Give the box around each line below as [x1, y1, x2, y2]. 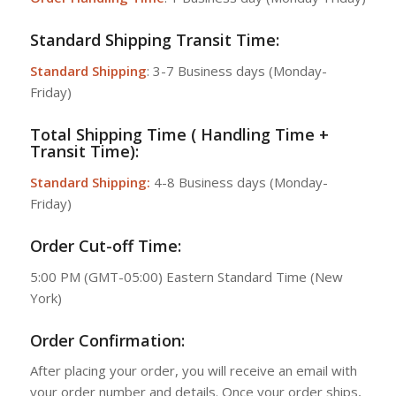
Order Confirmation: [29, 329, 185, 351]
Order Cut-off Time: [29, 234, 186, 256]
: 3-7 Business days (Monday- [146, 62, 327, 80]
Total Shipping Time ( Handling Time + [29, 124, 329, 145]
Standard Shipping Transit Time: [29, 29, 279, 51]
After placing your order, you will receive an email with [29, 362, 357, 380]
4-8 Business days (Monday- [149, 172, 328, 191]
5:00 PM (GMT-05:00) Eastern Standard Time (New [29, 267, 343, 286]
